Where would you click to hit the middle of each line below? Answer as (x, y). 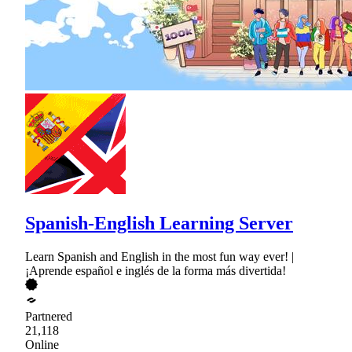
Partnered (49, 316)
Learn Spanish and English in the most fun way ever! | (159, 256)
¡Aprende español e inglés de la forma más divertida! (156, 270)
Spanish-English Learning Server (159, 223)
